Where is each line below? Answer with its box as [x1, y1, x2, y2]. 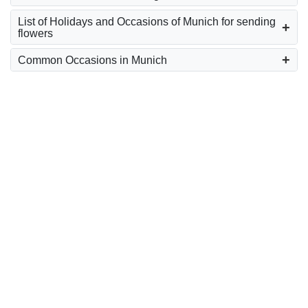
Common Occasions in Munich [18, 54, 167, 66]
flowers [18, 27, 53, 39]
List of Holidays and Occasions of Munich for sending [18, 15, 276, 27]
